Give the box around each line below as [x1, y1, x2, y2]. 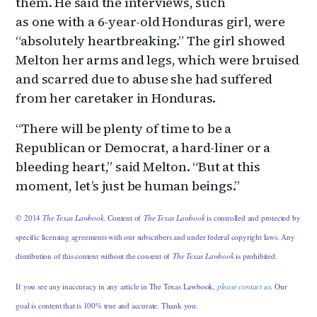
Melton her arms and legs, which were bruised [16, 50, 299, 69]
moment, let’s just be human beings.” [16, 176, 241, 195]
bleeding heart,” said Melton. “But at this [16, 157, 261, 175]
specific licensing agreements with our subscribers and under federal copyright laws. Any [16, 231, 295, 242]
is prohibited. [234, 250, 277, 261]
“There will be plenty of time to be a [16, 119, 232, 137]
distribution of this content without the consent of [16, 250, 173, 261]
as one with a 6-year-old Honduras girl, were [16, 12, 285, 30]
